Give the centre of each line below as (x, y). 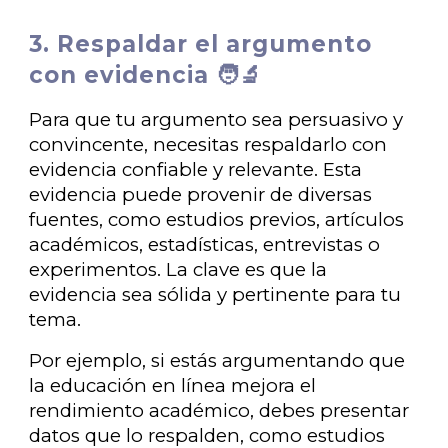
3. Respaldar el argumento (201, 44)
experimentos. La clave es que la (178, 269)
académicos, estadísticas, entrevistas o (205, 244)
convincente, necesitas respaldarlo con (208, 144)
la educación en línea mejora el (173, 385)
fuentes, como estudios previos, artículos (217, 219)
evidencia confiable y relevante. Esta (196, 169)
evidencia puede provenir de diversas (201, 194)
